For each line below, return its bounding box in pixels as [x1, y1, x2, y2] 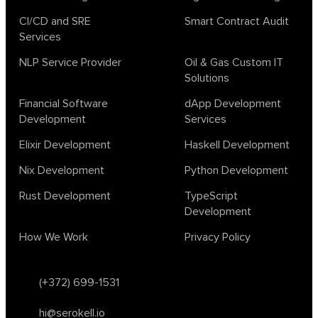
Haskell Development [185, 138, 290, 152]
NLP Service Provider [19, 55, 121, 70]
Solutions [185, 71, 229, 85]
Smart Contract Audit [185, 14, 289, 28]
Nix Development [19, 163, 104, 177]
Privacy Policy [185, 230, 251, 244]
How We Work [19, 230, 88, 244]
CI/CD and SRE [19, 14, 91, 28]
